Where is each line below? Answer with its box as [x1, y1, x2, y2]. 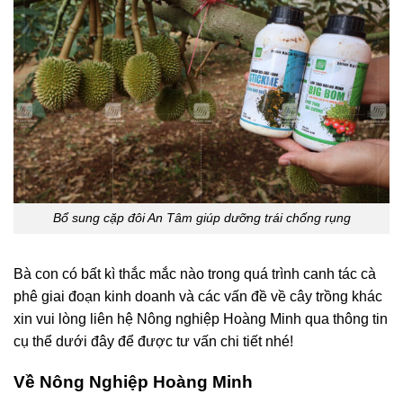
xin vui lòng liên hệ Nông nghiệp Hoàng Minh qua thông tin [13, 311, 388, 327]
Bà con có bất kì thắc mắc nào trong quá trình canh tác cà [13, 266, 376, 282]
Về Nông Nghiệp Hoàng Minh [13, 372, 253, 391]
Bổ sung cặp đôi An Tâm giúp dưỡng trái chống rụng [52, 210, 351, 226]
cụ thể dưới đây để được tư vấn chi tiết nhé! [13, 334, 293, 350]
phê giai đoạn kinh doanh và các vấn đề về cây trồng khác [13, 289, 382, 305]
